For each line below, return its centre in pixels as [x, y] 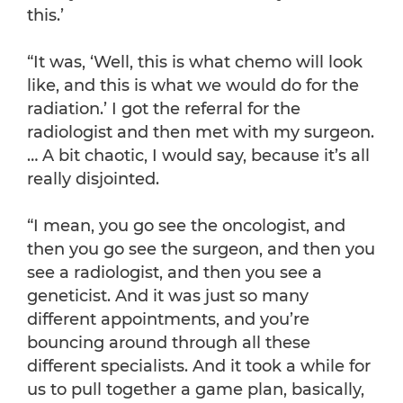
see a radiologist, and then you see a [175, 273]
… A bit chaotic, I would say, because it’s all [198, 156]
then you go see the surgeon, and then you [201, 250]
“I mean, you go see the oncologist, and [186, 226]
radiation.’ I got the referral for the [164, 109]
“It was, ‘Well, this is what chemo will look [195, 63]
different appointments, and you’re [168, 320]
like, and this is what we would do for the [193, 86]
